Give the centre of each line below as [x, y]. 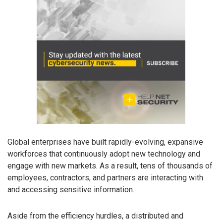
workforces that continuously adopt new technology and [104, 154]
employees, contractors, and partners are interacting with [105, 177]
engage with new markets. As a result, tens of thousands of [110, 166]
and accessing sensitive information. [71, 189]
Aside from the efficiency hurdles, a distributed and [95, 216]
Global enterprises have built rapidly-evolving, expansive [105, 142]
